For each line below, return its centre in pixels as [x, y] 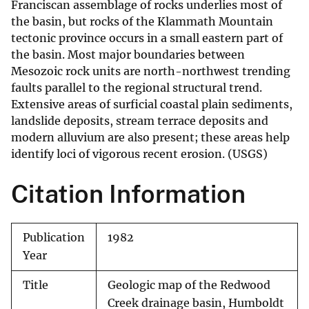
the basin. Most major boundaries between [128, 55]
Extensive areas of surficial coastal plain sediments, [152, 104]
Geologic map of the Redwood [189, 286]
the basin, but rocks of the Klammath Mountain [142, 22]
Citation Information [128, 194]
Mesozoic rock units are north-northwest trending [151, 71]
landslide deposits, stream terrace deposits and [140, 121]
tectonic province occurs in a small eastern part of [147, 38]
